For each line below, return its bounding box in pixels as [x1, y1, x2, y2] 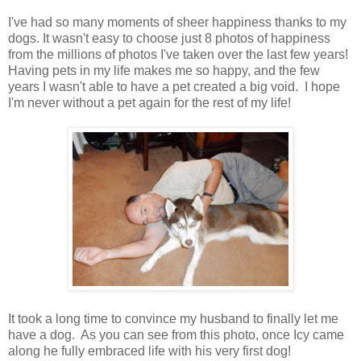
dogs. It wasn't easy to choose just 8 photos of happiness [8, 31, 330, 45]
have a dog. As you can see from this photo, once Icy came [8, 327, 344, 342]
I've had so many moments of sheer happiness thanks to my [8, 15, 346, 29]
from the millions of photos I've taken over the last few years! [8, 47, 351, 61]
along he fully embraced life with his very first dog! [8, 343, 294, 358]
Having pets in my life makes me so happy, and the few [8, 63, 320, 77]
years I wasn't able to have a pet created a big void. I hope [8, 79, 340, 93]
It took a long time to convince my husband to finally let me [8, 311, 338, 326]
